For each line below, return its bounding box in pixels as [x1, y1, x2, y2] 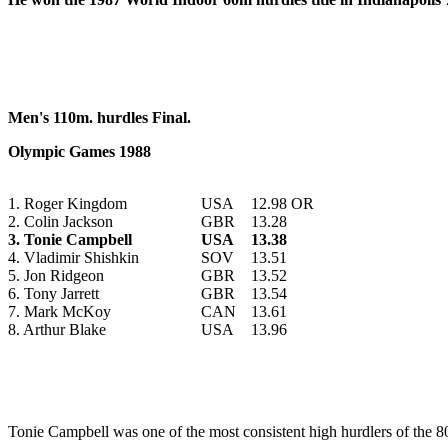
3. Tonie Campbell [8, 230, 132, 248]
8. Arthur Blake [8, 320, 106, 338]
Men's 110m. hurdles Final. [8, 108, 191, 126]
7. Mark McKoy [8, 302, 111, 320]
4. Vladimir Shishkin [8, 248, 139, 266]
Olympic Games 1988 [8, 142, 151, 160]
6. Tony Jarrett [8, 284, 99, 302]
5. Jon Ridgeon [8, 266, 104, 284]
